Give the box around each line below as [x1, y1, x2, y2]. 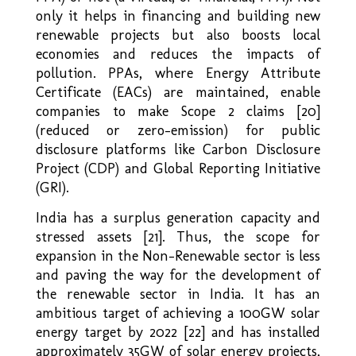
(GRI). [35, 178, 69, 196]
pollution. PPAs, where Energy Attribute [35, 64, 321, 82]
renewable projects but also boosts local [35, 25, 321, 44]
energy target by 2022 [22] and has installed [35, 323, 321, 341]
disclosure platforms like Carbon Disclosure [35, 140, 321, 158]
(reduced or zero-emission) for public [35, 121, 321, 139]
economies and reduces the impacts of [35, 44, 321, 63]
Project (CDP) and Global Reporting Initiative [35, 159, 321, 177]
